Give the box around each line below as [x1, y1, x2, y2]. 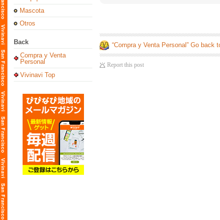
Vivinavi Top [20, 71, 55, 79]
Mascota [20, 7, 44, 14]
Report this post [107, 61, 144, 68]
